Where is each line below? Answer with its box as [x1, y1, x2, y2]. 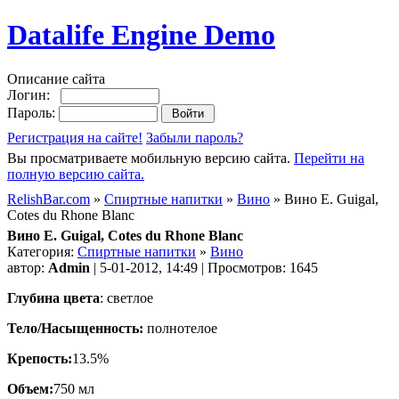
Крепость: [7, 350, 72, 366]
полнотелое [147, 320, 217, 336]
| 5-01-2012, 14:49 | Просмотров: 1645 [90, 259, 318, 275]
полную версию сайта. [7, 166, 144, 182]
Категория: [7, 243, 77, 259]
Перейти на [294, 150, 364, 166]
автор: [7, 259, 48, 275]
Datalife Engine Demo [7, 19, 275, 52]
